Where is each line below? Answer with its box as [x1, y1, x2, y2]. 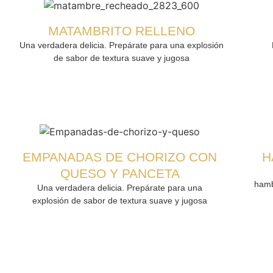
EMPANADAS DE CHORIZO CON [23, 150, 218, 165]
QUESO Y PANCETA [60, 166, 180, 181]
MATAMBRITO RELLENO [48, 24, 196, 38]
